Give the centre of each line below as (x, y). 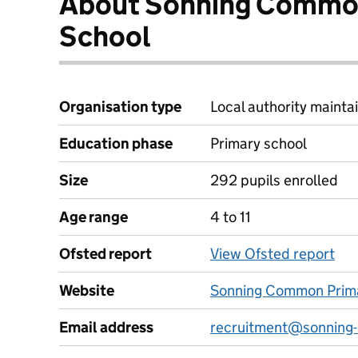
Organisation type (120, 107)
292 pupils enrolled (274, 180)
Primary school (259, 143)
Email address (106, 327)
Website (87, 290)
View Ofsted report (272, 254)
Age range (93, 217)
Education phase (116, 143)
